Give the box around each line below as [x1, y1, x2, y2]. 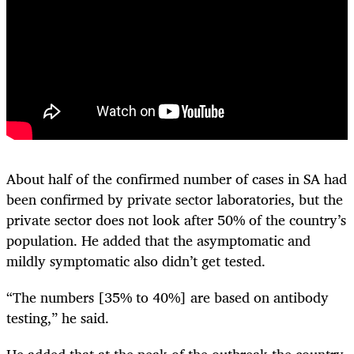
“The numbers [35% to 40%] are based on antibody [6, 285, 329, 310]
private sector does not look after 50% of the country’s [6, 207, 346, 232]
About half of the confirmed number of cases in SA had [6, 166, 347, 190]
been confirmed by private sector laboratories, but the [6, 186, 343, 211]
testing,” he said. [6, 306, 109, 330]
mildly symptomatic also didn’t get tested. [6, 248, 265, 273]
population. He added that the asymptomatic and [6, 228, 311, 252]
